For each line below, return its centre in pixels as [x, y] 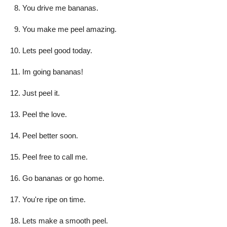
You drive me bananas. [60, 8]
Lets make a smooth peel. [65, 220]
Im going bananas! [53, 71]
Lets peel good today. [57, 50]
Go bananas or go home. [63, 178]
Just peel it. [41, 93]
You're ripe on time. [54, 199]
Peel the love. [45, 114]
